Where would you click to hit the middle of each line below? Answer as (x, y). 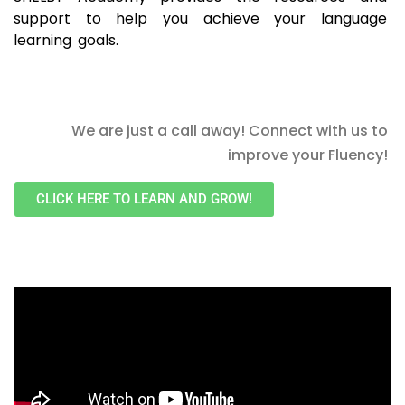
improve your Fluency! (308, 155)
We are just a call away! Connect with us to (230, 131)
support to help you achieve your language (200, 19)
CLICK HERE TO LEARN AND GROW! (144, 199)
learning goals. (66, 41)
